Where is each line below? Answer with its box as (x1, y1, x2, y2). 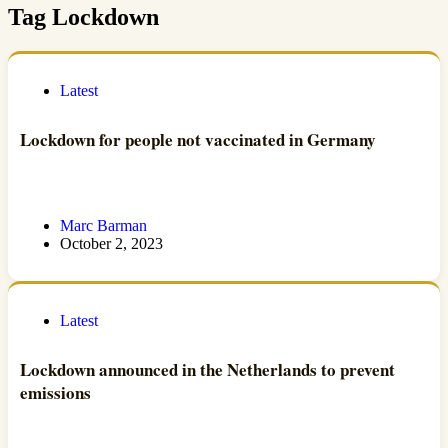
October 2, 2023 (60, 234, 163, 252)
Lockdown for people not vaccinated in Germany (20, 127, 376, 153)
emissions (20, 380, 91, 406)
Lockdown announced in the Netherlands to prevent (20, 357, 395, 383)
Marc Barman (60, 216, 147, 234)
